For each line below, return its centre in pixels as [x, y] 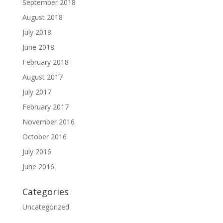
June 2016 [38, 167]
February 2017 [45, 107]
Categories [45, 192]
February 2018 [45, 62]
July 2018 [37, 32]
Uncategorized [46, 207]
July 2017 [37, 92]
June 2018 [38, 47]
